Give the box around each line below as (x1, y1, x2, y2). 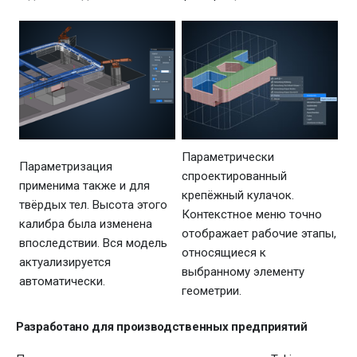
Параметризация (19, 159, 113, 174)
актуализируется (19, 254, 112, 269)
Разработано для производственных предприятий (16, 319, 308, 334)
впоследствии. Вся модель (19, 235, 168, 250)
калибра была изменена (19, 216, 153, 231)
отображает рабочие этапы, (182, 226, 337, 241)
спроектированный (182, 168, 288, 183)
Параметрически (182, 149, 275, 164)
